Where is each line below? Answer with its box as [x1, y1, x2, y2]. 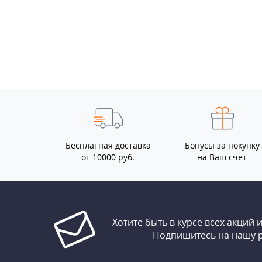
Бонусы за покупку [184, 139, 260, 151]
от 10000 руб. [81, 151, 135, 163]
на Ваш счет [197, 151, 247, 163]
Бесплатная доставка [65, 139, 151, 151]
